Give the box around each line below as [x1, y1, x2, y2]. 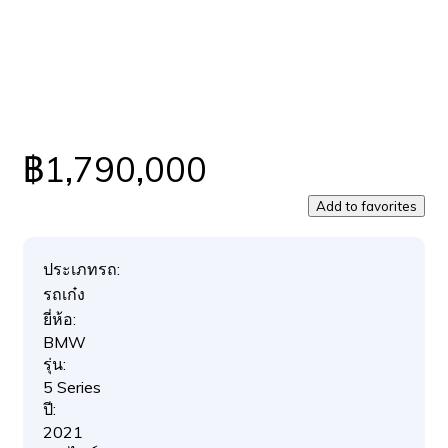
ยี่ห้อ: [43, 309, 76, 329]
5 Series [43, 377, 101, 397]
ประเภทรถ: [43, 259, 120, 279]
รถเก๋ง [43, 284, 85, 304]
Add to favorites [316, 198, 417, 214]
